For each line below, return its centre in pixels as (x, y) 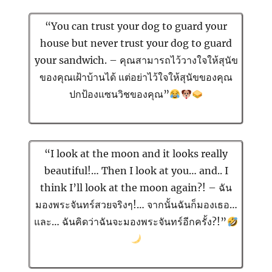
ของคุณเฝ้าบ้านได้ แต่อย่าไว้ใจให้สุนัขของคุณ (136, 77)
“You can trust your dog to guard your (136, 26)
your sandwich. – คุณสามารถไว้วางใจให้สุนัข (136, 60)
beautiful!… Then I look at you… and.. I (136, 171)
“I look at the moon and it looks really (136, 154)
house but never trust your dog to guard (136, 43)
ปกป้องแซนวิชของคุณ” (120, 94)
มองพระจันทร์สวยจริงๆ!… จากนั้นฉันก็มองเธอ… (136, 205)
